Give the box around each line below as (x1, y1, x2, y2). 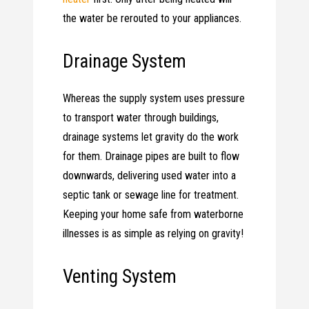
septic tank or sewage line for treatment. (63, 188, 239, 202)
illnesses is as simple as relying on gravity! (63, 227, 244, 241)
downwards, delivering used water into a (63, 169, 237, 183)
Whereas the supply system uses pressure (63, 92, 246, 106)
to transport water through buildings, (63, 111, 219, 125)
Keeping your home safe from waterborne (63, 208, 244, 221)
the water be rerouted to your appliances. (63, 12, 242, 26)
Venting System (63, 266, 177, 288)
